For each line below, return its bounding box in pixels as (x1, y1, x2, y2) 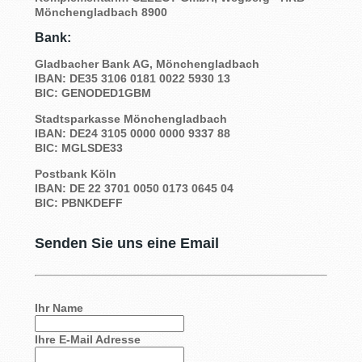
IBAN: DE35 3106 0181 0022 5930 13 (34, 71, 230, 85)
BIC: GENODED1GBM (34, 86, 151, 99)
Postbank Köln (34, 166, 116, 180)
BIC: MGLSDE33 (34, 141, 123, 154)
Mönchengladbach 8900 (34, 5, 167, 19)
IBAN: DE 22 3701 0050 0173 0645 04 (34, 181, 234, 195)
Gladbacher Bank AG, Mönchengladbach (34, 57, 259, 70)
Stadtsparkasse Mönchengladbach (34, 112, 227, 125)
